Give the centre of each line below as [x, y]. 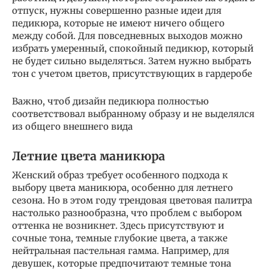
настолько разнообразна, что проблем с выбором [127, 213]
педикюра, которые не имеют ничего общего [118, 23]
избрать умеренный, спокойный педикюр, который [133, 48]
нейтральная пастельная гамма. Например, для [121, 250]
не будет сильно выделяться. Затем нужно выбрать [131, 61]
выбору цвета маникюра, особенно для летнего [122, 187]
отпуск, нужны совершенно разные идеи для [117, 10]
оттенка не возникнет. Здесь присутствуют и [118, 225]
